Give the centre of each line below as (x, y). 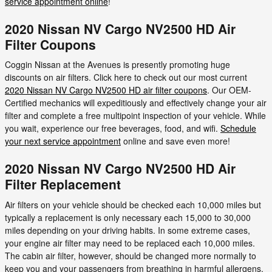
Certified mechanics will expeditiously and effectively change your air (136, 103)
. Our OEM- (229, 90)
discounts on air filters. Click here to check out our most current (126, 77)
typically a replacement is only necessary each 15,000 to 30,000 (128, 217)
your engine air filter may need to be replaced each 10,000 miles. (130, 243)
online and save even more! (175, 141)
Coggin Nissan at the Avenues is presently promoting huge (117, 64)
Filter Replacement (63, 184)
